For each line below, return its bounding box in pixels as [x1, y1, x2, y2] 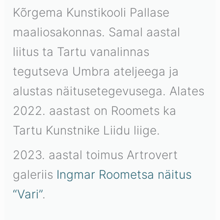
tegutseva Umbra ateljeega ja [13, 63, 179, 79]
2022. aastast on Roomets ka [13, 103, 177, 118]
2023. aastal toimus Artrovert [13, 147, 178, 162]
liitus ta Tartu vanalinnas [13, 44, 150, 59]
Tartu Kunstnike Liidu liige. [13, 122, 161, 137]
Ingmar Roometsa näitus [56, 166, 192, 182]
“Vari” [13, 186, 43, 201]
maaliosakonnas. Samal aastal [13, 24, 181, 39]
